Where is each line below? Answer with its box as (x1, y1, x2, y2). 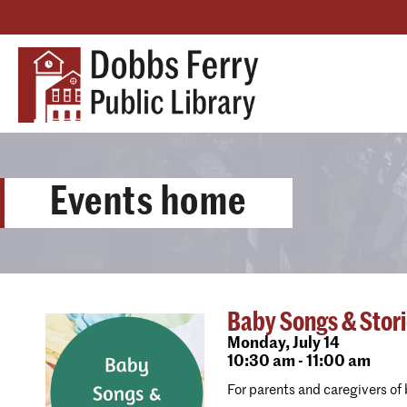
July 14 (290, 336, 340, 352)
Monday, (227, 336, 290, 352)
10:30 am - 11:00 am (227, 354, 371, 370)
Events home (50, 182, 247, 222)
